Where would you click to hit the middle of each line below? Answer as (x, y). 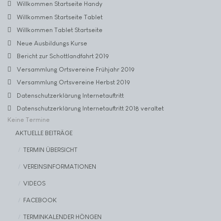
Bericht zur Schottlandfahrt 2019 (63, 56)
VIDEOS (35, 183)
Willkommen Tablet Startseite (60, 30)
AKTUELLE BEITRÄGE (44, 133)
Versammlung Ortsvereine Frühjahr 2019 (76, 69)
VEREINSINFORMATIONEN (60, 166)
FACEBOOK (40, 200)
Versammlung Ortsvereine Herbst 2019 (74, 82)
